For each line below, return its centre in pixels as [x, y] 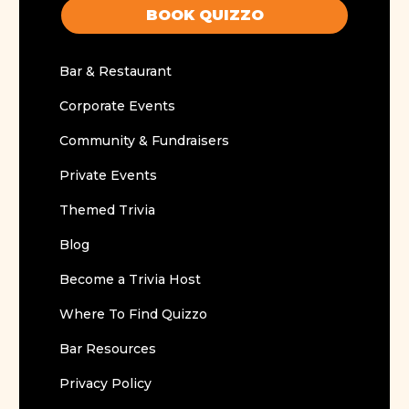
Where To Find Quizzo [134, 315]
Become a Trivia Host [131, 280]
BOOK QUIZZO [204, 16]
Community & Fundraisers [145, 141]
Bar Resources [108, 349]
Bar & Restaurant [116, 72]
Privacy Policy [106, 384]
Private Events [109, 176]
